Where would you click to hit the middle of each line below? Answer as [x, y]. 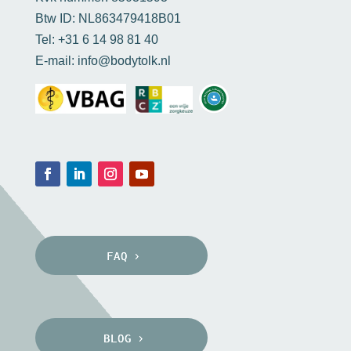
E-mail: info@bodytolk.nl [103, 60]
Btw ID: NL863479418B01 [108, 18]
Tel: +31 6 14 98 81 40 [96, 39]
